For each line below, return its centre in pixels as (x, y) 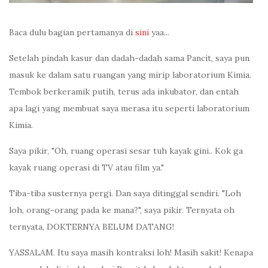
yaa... (159, 33)
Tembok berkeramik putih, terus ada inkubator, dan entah (124, 92)
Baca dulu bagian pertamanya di (72, 33)
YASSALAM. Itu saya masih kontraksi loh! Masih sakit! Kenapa (131, 253)
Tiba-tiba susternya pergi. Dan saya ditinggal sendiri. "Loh (125, 194)
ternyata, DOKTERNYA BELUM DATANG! (92, 227)
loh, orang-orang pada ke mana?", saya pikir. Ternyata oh (122, 210)
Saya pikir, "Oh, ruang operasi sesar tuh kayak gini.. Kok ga (126, 151)
